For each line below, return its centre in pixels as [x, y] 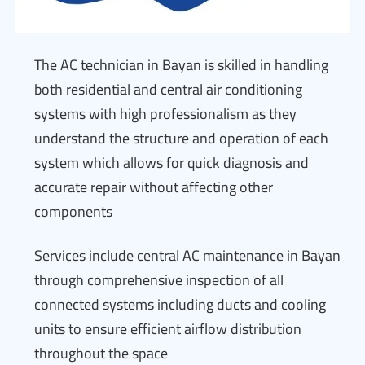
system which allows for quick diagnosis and [172, 163]
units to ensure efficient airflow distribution [168, 329]
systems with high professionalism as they [165, 114]
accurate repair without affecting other [154, 187]
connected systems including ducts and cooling [180, 304]
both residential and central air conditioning [168, 89]
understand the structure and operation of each [181, 138]
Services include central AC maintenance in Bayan [187, 255]
